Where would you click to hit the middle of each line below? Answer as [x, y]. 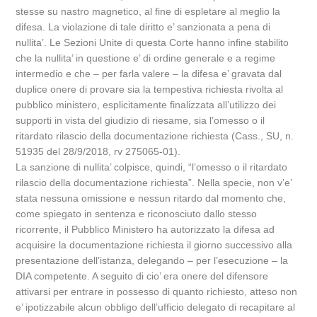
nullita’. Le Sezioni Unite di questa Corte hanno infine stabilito [152, 42]
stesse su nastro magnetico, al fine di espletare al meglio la [148, 11]
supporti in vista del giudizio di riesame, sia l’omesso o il [140, 120]
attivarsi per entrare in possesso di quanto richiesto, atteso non [157, 292]
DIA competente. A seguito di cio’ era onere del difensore [142, 276]
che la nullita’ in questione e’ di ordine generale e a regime [146, 58]
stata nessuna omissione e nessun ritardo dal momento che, [151, 198]
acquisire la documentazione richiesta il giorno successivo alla [154, 245]
